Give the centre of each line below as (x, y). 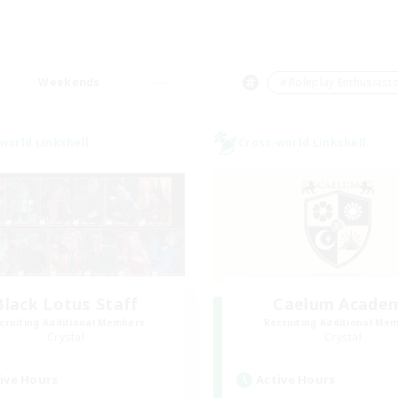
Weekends (69, 82)
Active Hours (296, 379)
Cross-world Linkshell (302, 143)
